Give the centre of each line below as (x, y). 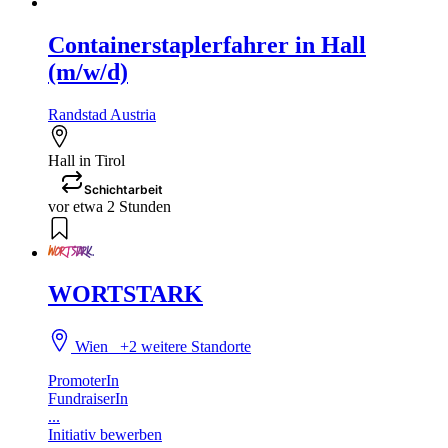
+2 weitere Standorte (186, 347)
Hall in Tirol (86, 160)
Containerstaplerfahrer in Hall (207, 44)
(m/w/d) (88, 71)
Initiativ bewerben (105, 435)
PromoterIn (83, 381)
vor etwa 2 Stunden (109, 206)
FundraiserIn (88, 399)
